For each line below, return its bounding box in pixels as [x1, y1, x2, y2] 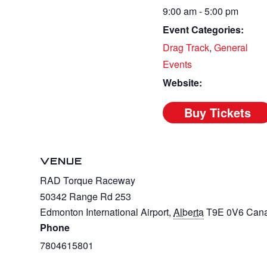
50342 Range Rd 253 [40, 189, 132, 203]
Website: [163, 75, 203, 89]
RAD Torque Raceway [40, 173, 136, 187]
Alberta [173, 204, 204, 219]
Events [163, 57, 193, 71]
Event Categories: [163, 22, 244, 36]
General [214, 40, 249, 54]
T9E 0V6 [206, 204, 244, 219]
